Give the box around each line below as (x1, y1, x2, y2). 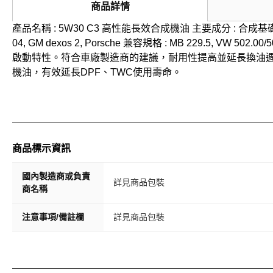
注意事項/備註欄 (22, 212, 84, 222)
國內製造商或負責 (22, 171, 90, 181)
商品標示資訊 (12, 143, 71, 154)
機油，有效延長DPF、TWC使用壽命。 (12, 67, 182, 77)
